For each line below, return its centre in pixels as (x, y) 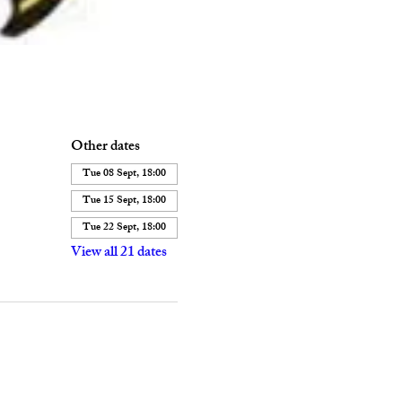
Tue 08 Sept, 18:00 (124, 174)
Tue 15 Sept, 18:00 (124, 201)
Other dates (105, 148)
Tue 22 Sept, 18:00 (124, 228)
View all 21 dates (118, 253)
